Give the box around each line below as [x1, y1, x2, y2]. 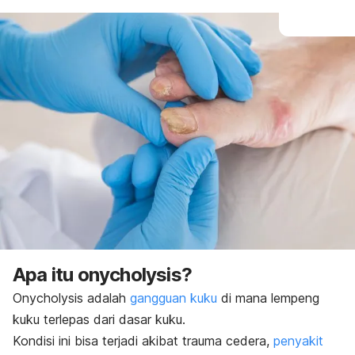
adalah [83, 289, 130, 306]
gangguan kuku [130, 289, 217, 306]
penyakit [273, 332, 323, 349]
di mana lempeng [217, 289, 319, 306]
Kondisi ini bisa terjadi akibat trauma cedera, [13, 332, 273, 349]
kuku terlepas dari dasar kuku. [13, 311, 189, 327]
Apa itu [13, 262, 78, 286]
